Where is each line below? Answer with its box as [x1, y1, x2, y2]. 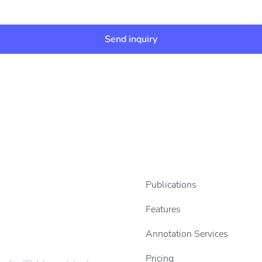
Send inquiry [105, 32, 157, 46]
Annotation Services [146, 227, 228, 240]
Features [146, 202, 181, 216]
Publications [146, 178, 196, 191]
